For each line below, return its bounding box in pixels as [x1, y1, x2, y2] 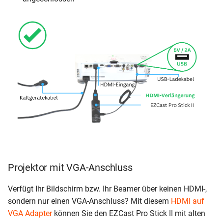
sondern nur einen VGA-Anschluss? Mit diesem [8, 196, 171, 206]
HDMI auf [171, 196, 204, 206]
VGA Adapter [8, 208, 52, 218]
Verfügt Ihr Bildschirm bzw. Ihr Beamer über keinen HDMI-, [8, 184, 207, 193]
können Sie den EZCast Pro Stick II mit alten [52, 208, 205, 218]
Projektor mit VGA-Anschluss [8, 161, 133, 173]
